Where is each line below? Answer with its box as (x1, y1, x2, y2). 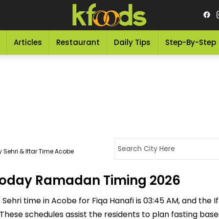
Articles (13, 37, 42, 47)
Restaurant (56, 37, 100, 47)
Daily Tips (114, 37, 151, 47)
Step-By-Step (165, 37, 216, 47)
